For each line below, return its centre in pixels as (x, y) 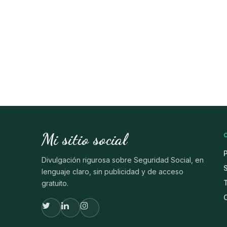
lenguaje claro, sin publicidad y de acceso (112, 172)
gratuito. (55, 183)
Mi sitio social (84, 139)
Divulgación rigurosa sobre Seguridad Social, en (123, 160)
